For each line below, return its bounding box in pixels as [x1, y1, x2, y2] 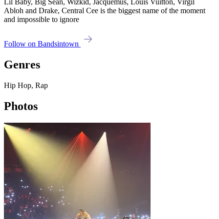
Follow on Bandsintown [4, 40, 81, 48]
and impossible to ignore [4, 15, 79, 24]
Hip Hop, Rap [4, 81, 48, 90]
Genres [4, 58, 40, 71]
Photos [4, 100, 38, 113]
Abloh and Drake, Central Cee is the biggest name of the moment [4, 6, 205, 15]
